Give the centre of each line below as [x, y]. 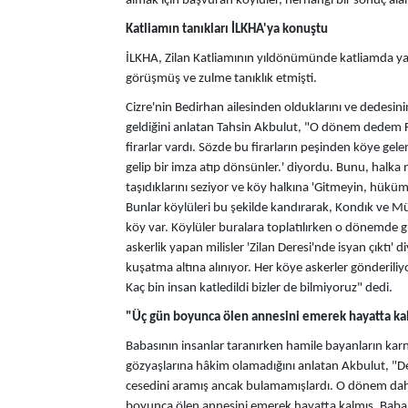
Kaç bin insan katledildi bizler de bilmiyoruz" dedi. [259, 288]
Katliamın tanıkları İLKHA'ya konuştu [227, 30]
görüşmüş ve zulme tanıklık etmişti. [221, 79]
